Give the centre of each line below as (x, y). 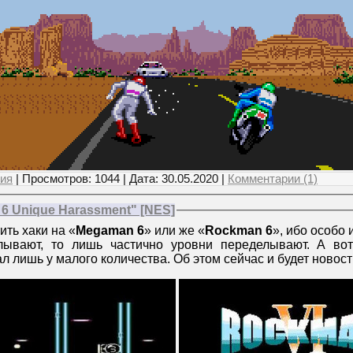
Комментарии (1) (273, 178)
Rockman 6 (239, 230)
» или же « (175, 230)
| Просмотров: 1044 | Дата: (87, 178)
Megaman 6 (110, 230)
